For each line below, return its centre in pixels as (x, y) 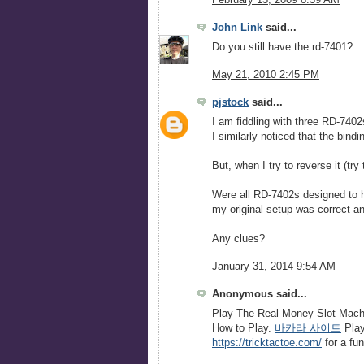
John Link (237, 28)
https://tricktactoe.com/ (267, 342)
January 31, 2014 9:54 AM (274, 266)
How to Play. (243, 328)
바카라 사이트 (308, 328)
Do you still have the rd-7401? (282, 48)
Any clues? (238, 239)
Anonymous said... (260, 294)
